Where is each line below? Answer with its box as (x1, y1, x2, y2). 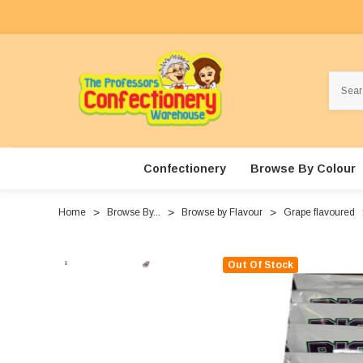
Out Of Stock (228, 259, 293, 271)
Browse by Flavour (181, 207, 263, 219)
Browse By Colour (250, 162, 356, 176)
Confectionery (143, 162, 226, 176)
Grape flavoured (284, 207, 355, 219)
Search (329, 73, 361, 85)
